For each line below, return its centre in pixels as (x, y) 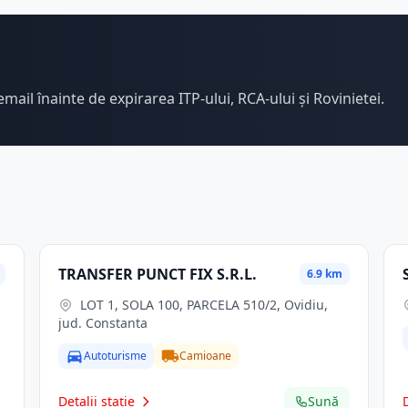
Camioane (205, 356)
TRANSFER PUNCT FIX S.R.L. (157, 274)
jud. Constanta (102, 323)
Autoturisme (115, 356)
